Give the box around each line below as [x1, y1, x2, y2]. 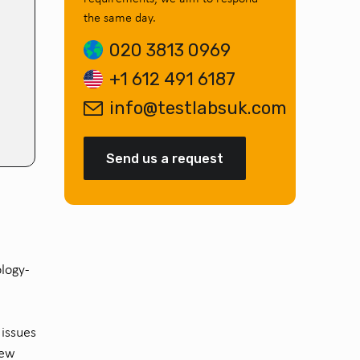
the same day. [84, 10, 156, 25]
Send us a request [106, 151, 223, 166]
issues [2, 323, 36, 341]
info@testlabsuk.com [109, 97, 287, 119]
